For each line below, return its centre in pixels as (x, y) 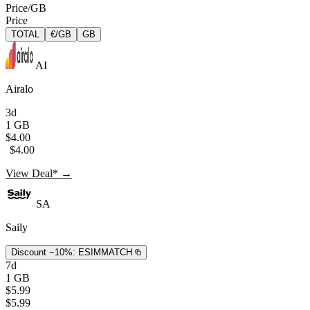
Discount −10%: (43, 252)
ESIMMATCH (105, 252)
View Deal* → (39, 173)
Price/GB (26, 8)
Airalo (19, 89)
